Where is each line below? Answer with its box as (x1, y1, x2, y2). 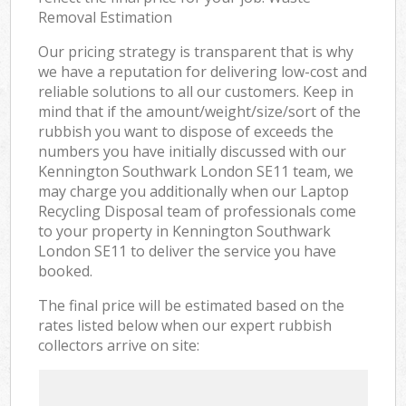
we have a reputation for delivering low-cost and (38, 61, 368, 82)
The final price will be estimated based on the (38, 295, 345, 315)
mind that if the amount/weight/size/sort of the (38, 101, 362, 121)
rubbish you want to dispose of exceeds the (38, 121, 334, 141)
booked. (38, 260, 93, 281)
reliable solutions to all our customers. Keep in (38, 81, 354, 101)
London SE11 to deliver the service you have (38, 240, 337, 261)
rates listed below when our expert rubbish (38, 314, 333, 335)
